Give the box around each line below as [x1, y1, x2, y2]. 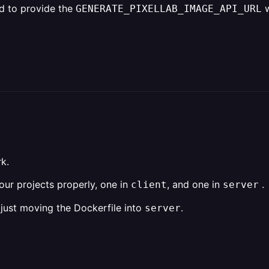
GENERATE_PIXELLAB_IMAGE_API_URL [76, 3, 262, 14]
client [131, 179, 167, 190]
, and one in [167, 178, 223, 190]
